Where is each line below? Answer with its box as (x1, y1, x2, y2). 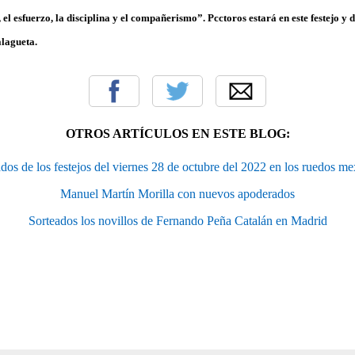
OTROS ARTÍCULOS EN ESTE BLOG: (65, 126, 290, 140)
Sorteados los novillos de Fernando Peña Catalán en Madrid (28, 213, 327, 227)
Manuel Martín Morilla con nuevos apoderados (60, 186, 295, 200)
